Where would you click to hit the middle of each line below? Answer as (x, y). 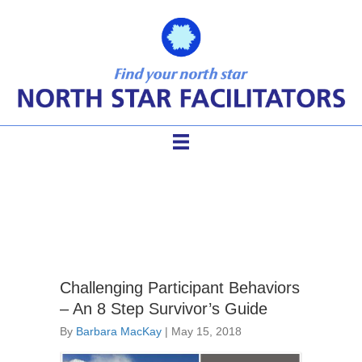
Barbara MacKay (119, 332)
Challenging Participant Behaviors (180, 288)
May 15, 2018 (206, 332)
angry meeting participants (181, 192)
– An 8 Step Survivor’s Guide (164, 309)
